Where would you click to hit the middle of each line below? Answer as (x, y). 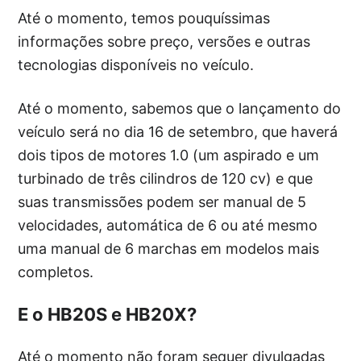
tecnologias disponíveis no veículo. (136, 64)
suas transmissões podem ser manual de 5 (162, 201)
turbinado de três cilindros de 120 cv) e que (166, 178)
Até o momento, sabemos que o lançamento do (180, 108)
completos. (56, 272)
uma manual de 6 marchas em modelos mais (169, 248)
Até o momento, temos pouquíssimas (144, 18)
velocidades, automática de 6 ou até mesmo (168, 225)
